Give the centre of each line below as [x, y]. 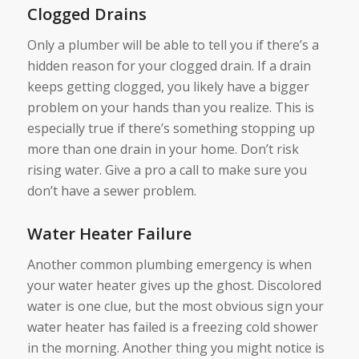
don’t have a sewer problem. [111, 190]
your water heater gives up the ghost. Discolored [174, 285]
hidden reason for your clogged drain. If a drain [169, 65]
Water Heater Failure [109, 233]
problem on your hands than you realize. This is [170, 107]
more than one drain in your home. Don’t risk [163, 149]
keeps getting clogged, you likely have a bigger [168, 86]
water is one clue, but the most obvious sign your [175, 306]
